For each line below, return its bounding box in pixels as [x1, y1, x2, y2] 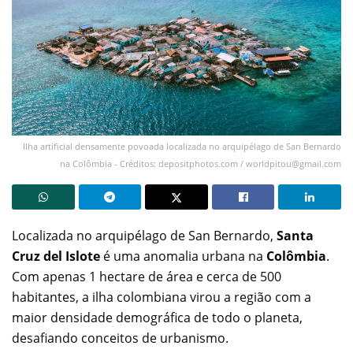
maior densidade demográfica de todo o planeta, [12, 308, 303, 326]
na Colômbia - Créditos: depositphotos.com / [60, 157, 246, 169]
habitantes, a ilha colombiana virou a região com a [12, 288, 311, 306]
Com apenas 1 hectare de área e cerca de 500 [12, 267, 281, 285]
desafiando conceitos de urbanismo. [12, 329, 229, 347]
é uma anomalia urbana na [100, 247, 266, 265]
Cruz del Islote [12, 247, 100, 265]
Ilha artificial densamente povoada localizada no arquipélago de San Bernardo [23, 139, 341, 152]
